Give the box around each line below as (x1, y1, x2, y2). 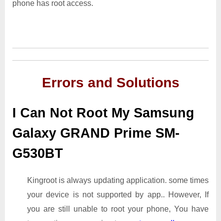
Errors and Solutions (41, 74, 180, 90)
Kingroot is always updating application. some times (27, 176, 209, 185)
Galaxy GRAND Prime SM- (12, 125, 180, 141)
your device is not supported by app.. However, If (27, 190, 209, 199)
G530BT (12, 146, 79, 161)
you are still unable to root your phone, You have (27, 205, 209, 214)
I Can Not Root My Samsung (12, 105, 194, 120)
